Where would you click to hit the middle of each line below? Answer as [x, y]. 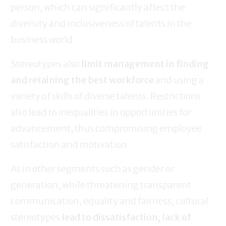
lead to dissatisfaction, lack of [126, 217]
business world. [43, 40]
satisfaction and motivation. [70, 145]
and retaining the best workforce [82, 80]
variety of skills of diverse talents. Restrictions [106, 96]
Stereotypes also [46, 64]
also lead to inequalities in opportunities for [101, 112]
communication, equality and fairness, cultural [109, 201]
